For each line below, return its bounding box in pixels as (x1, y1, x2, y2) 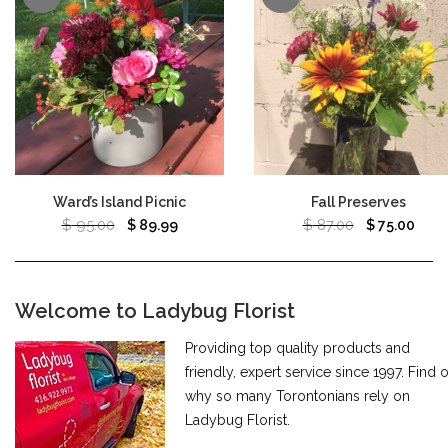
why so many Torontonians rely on (185, 388, 410, 405)
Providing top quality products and (185, 340, 410, 357)
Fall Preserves (311, 193, 406, 210)
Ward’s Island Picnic (53, 193, 186, 210)
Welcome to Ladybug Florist (15, 299, 295, 324)
